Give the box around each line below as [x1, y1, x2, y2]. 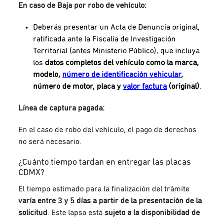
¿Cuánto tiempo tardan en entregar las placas [18, 158, 191, 167]
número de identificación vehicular [62, 71, 182, 79]
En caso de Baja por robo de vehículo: [18, 1, 147, 10]
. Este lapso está [47, 209, 105, 217]
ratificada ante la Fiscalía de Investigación [33, 35, 176, 43]
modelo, [33, 71, 63, 79]
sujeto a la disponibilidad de [105, 209, 200, 217]
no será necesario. [18, 138, 82, 146]
